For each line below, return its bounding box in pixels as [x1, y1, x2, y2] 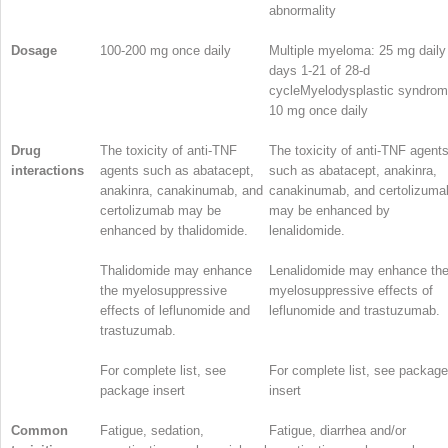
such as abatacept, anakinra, [269, 162, 437, 178]
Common [11, 422, 68, 438]
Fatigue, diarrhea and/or [269, 422, 406, 438]
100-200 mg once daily [100, 42, 231, 58]
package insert [100, 382, 185, 398]
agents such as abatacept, [100, 162, 254, 178]
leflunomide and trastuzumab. [269, 302, 440, 318]
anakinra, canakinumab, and [100, 182, 263, 198]
